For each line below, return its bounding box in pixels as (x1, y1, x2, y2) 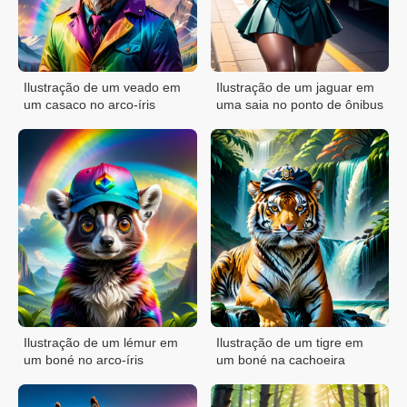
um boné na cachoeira (215, 352, 345, 368)
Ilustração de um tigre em (215, 335, 363, 351)
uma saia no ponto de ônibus (215, 97, 383, 113)
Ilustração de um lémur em (24, 335, 178, 351)
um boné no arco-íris (24, 352, 144, 368)
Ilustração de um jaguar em (215, 80, 374, 95)
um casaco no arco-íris (24, 97, 155, 113)
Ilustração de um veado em (24, 80, 181, 95)
